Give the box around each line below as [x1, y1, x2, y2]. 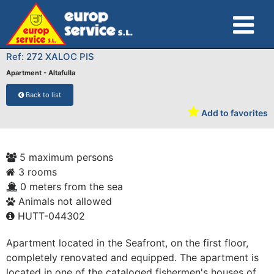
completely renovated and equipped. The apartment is [6, 251, 259, 264]
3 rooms [15, 166, 57, 178]
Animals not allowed [15, 195, 112, 207]
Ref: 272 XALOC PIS [6, 51, 94, 62]
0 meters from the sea [17, 180, 123, 193]
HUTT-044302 [15, 210, 85, 222]
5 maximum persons [17, 151, 113, 163]
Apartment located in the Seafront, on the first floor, [6, 237, 248, 249]
